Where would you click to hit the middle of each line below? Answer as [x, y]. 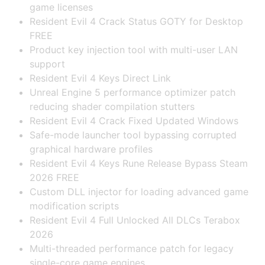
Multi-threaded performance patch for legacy [132, 248]
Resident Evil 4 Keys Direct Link [100, 78]
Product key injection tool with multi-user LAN [134, 49]
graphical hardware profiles [91, 149]
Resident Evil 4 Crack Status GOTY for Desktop [136, 21]
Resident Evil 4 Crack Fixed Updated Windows [134, 120]
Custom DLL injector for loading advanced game [139, 191]
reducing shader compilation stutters [112, 106]
